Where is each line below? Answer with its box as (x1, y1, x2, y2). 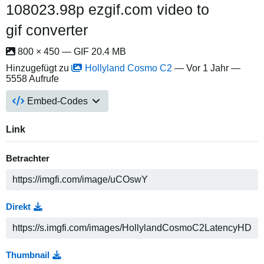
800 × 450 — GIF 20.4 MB (15, 46, 126, 57)
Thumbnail (6, 250, 49, 260)
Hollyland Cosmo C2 (85, 62, 172, 73)
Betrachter (6, 153, 49, 163)
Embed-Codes (27, 95, 88, 106)
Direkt (6, 202, 31, 212)
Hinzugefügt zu (6, 62, 71, 73)
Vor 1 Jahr (186, 62, 229, 73)
